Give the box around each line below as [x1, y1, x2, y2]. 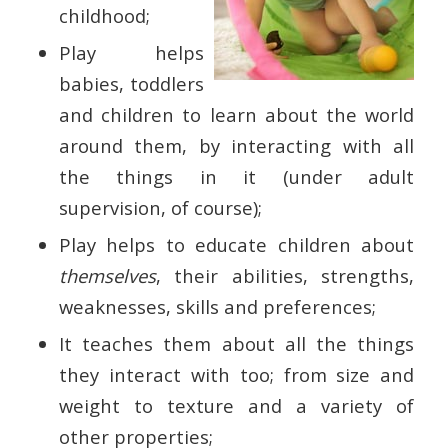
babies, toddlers [58, 71, 205, 97]
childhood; [58, 3, 150, 29]
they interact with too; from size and [58, 362, 415, 388]
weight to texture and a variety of [58, 393, 415, 419]
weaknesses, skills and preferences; [58, 294, 376, 320]
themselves [58, 263, 156, 289]
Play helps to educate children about [58, 232, 415, 258]
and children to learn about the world [58, 102, 415, 128]
